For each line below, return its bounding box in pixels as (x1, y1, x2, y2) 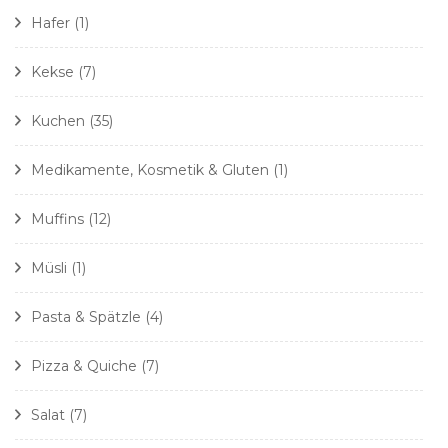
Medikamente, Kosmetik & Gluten (31, 161, 269, 180)
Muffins (31, 210, 84, 229)
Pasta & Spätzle (31, 308, 141, 327)
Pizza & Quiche (31, 357, 137, 376)
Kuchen (31, 112, 85, 131)
